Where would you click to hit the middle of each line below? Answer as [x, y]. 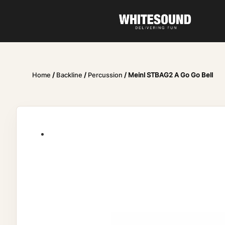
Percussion [105, 75]
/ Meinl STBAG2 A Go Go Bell [168, 75]
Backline [69, 75]
